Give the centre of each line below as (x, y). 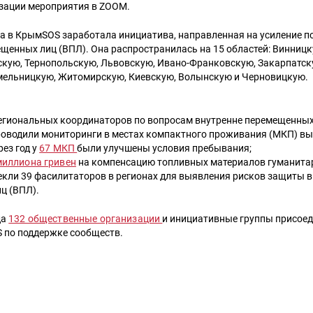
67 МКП (58, 148)
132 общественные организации (86, 219)
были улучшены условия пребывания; (165, 148)
